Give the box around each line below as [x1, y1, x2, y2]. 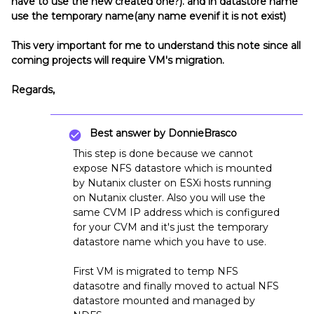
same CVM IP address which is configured [73, 206, 280, 219]
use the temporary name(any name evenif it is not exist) [11, 10, 286, 22]
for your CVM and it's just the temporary [73, 221, 268, 233]
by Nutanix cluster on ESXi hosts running [73, 177, 271, 189]
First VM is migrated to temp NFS [73, 265, 238, 278]
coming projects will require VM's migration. [11, 54, 224, 67]
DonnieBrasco [165, 127, 237, 139]
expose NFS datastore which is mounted [73, 162, 272, 175]
